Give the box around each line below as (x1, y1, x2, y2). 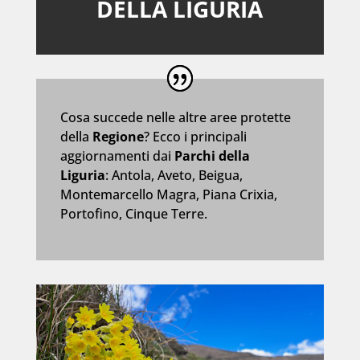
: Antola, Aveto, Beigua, (104, 166, 243, 184)
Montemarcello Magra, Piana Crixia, (59, 185, 277, 203)
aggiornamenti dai (59, 146, 174, 165)
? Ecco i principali (143, 127, 247, 145)
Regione (92, 127, 144, 145)
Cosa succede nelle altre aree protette (59, 108, 291, 126)
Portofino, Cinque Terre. (59, 204, 207, 223)
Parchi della (174, 146, 250, 165)
